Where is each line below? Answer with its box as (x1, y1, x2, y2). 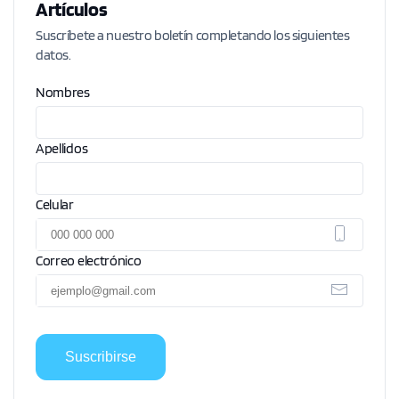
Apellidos (36, 140, 88, 158)
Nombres (36, 84, 90, 102)
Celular (36, 196, 74, 214)
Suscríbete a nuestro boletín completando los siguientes (36, 27, 350, 45)
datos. (36, 46, 71, 64)
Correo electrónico (36, 252, 142, 270)
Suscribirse (65, 349, 136, 365)
